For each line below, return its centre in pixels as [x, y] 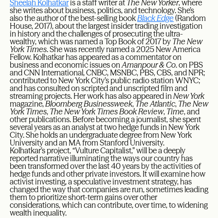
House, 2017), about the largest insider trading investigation [106, 26]
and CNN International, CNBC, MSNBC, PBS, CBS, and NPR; [107, 73]
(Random [190, 18]
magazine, [27, 104]
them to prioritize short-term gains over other [83, 197]
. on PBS [189, 65]
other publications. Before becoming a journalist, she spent [105, 119]
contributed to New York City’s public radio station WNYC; [105, 80]
